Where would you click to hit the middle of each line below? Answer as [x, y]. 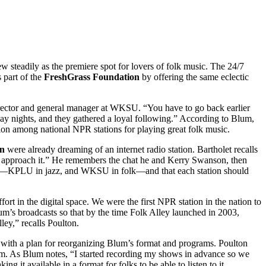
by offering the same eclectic [194, 77]
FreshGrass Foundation [92, 77]
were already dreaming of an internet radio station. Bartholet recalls [131, 150]
